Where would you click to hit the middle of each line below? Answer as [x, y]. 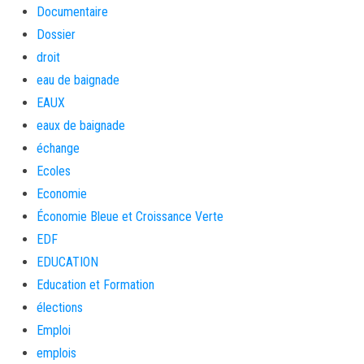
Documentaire [72, 12]
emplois [56, 353]
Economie [62, 194]
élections [60, 308]
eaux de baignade [81, 126]
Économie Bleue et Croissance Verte [130, 217]
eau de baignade [78, 80]
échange [58, 148]
